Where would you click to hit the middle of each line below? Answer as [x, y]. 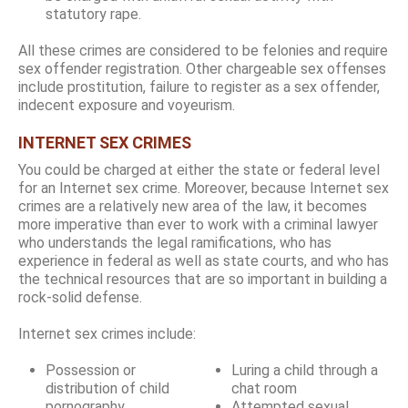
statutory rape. [93, 14]
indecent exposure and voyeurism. [127, 105]
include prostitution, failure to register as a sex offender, [199, 87]
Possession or [91, 370]
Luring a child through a [305, 370]
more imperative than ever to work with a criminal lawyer [198, 224]
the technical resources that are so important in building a [203, 279]
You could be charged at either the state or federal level [199, 169]
